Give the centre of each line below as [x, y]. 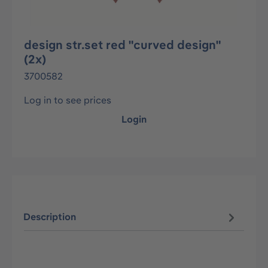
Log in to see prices [68, 100]
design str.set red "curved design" [123, 45]
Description [50, 217]
